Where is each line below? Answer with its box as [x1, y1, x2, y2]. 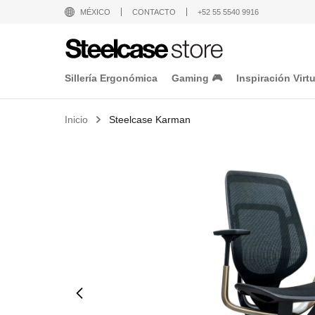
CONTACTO [132, 8, 176, 16]
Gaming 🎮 [172, 72, 222, 84]
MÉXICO [80, 8, 110, 16]
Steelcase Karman [109, 114, 191, 125]
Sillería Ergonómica [65, 72, 157, 84]
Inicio [65, 114, 88, 125]
